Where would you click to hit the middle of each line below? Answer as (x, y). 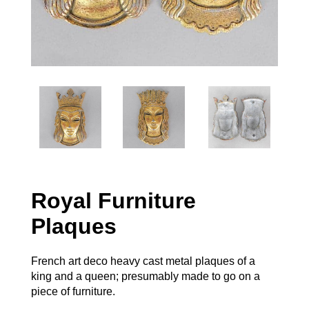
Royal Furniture (113, 200)
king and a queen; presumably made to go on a (145, 277)
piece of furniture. (73, 292)
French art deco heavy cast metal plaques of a (143, 261)
